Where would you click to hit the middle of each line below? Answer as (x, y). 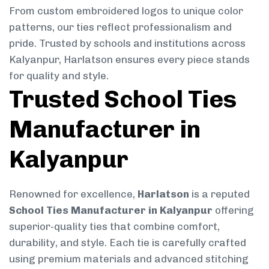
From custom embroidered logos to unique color (126, 11)
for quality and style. (59, 75)
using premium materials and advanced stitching (129, 258)
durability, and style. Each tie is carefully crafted (128, 242)
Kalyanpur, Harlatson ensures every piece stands (129, 59)
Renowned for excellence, (73, 194)
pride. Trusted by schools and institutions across (127, 43)
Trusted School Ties (123, 99)
